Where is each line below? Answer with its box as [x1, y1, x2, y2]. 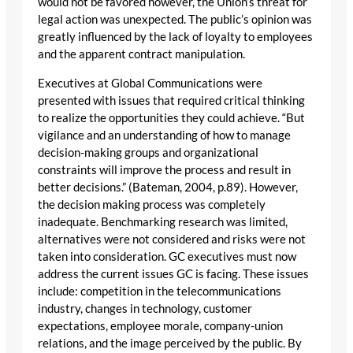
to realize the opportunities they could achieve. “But [38, 110, 305, 124]
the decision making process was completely [38, 197, 266, 211]
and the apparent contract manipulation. [38, 47, 245, 61]
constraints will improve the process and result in [38, 162, 291, 176]
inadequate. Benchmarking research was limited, [38, 214, 288, 229]
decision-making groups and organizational [38, 145, 258, 159]
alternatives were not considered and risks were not [38, 232, 306, 246]
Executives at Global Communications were [38, 76, 262, 90]
